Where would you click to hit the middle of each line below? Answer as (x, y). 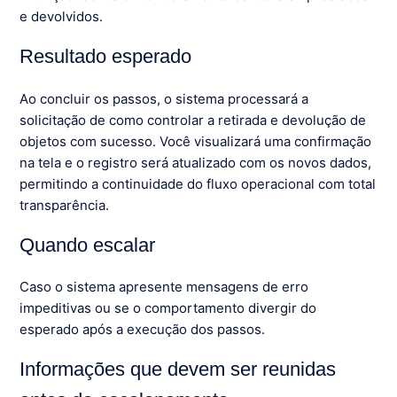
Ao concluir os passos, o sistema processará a (164, 98)
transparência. (65, 205)
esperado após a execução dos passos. (143, 329)
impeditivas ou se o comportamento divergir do (168, 307)
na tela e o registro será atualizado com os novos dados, (196, 162)
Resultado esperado (106, 57)
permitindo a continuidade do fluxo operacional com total (198, 183)
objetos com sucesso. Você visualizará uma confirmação (196, 141)
